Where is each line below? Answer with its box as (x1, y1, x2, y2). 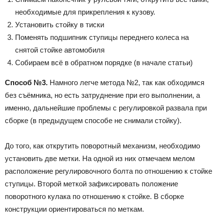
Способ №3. (5, 78, 48, 87)
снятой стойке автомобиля (15, 45, 105, 54)
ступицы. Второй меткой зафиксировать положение (5, 179, 178, 188)
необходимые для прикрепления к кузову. (15, 7, 155, 16)
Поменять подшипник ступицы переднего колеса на (15, 33, 189, 41)
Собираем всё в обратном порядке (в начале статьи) (15, 58, 193, 67)
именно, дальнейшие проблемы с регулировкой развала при (5, 103, 207, 112)
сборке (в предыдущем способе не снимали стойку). (5, 116, 182, 125)
